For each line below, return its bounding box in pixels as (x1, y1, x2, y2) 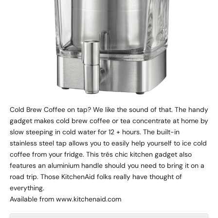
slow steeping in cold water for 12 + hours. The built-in (10, 127, 180, 136)
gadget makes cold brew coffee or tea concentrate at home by (10, 116, 208, 125)
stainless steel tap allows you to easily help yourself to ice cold (10, 138, 207, 147)
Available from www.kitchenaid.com (10, 194, 121, 203)
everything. (10, 183, 44, 192)
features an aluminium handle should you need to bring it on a (10, 161, 204, 170)
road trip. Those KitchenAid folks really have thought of (10, 172, 182, 181)
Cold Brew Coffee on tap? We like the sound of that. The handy (10, 105, 208, 114)
